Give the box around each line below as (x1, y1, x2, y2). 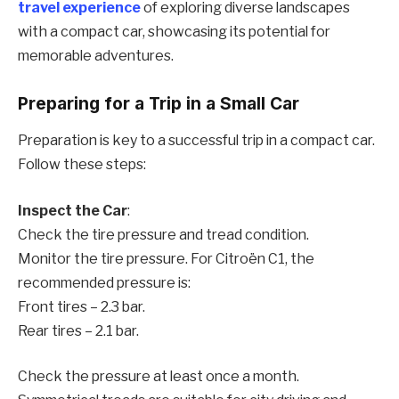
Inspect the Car (18, 201, 127, 219)
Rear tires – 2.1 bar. (18, 322, 139, 339)
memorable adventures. (18, 46, 174, 64)
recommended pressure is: (18, 273, 191, 291)
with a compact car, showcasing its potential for (18, 22, 330, 40)
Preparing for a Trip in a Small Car (18, 92, 299, 114)
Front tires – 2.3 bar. (18, 297, 145, 315)
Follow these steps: (18, 156, 146, 174)
